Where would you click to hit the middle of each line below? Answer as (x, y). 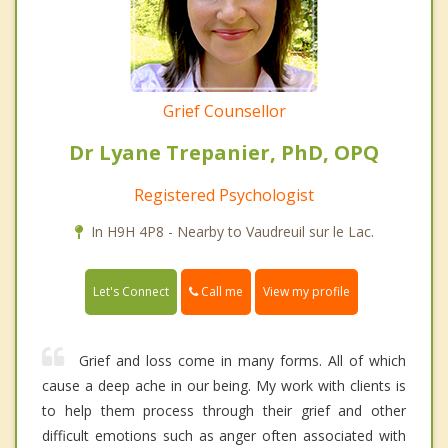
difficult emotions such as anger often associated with (224, 435)
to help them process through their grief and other (224, 410)
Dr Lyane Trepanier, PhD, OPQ (224, 152)
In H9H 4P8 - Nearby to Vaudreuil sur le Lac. (232, 231)
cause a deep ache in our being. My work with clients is (224, 385)
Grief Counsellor (224, 110)
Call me (220, 291)
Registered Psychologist (224, 194)
